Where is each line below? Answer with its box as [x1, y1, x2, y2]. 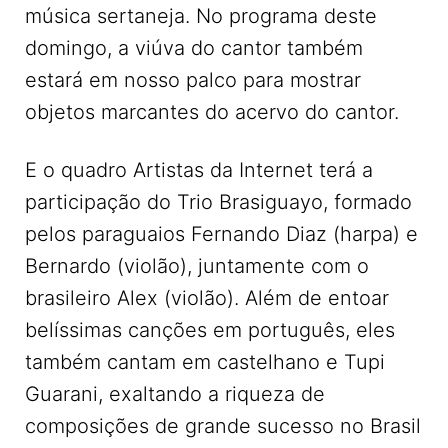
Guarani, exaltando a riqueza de [25, 382, 325, 407]
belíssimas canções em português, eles [25, 318, 395, 343]
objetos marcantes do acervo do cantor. [25, 100, 399, 125]
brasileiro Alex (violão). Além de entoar [25, 286, 389, 311]
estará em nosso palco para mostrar [25, 68, 361, 93]
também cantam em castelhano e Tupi [25, 350, 385, 375]
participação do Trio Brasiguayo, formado [25, 190, 412, 215]
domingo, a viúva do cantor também [25, 36, 363, 61]
